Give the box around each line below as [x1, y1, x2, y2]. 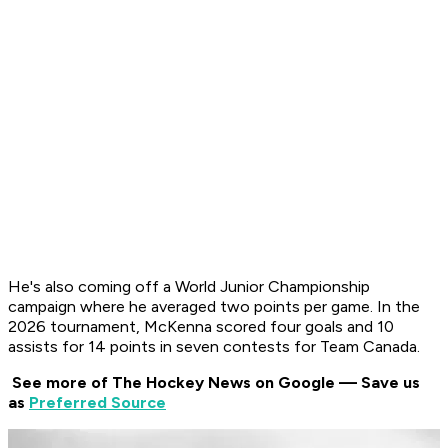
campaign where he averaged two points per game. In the [8, 297, 420, 317]
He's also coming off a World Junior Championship [8, 277, 370, 297]
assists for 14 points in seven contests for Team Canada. [8, 337, 420, 357]
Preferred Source [29, 393, 166, 413]
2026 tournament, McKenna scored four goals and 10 [8, 317, 394, 337]
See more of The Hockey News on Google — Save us [12, 373, 420, 393]
